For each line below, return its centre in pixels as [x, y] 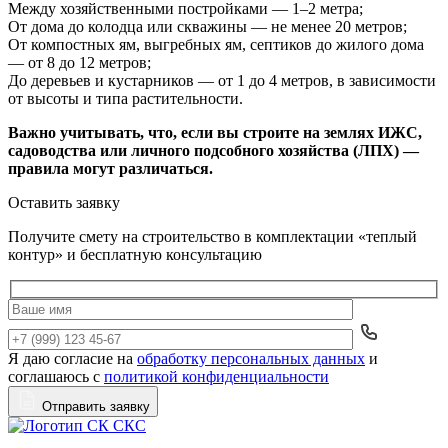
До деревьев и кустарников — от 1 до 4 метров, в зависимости [222, 80]
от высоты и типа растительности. [125, 98]
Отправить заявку [94, 407]
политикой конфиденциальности [216, 377]
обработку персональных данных [251, 359]
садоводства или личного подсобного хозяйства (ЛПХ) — [213, 150]
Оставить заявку [64, 202]
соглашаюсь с [56, 377]
